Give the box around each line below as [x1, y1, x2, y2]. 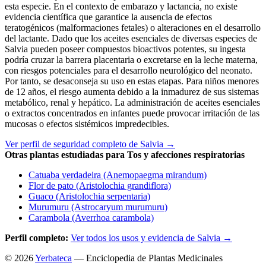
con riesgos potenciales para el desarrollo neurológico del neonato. [5, 65, 252, 75]
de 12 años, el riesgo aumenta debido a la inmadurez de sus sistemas [5, 87, 259, 97]
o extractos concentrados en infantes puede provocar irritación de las [5, 108, 259, 118]
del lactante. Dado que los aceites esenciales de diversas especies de [5, 33, 257, 43]
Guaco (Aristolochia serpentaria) [28, 191, 150, 201]
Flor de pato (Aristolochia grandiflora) [28, 180, 171, 191]
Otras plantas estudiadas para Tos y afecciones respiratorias [5, 150, 245, 160]
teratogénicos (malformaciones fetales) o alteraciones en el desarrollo [5, 23, 261, 33]
